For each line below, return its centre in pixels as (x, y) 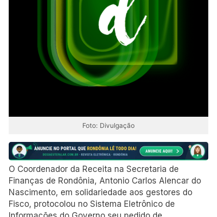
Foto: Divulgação (108, 125)
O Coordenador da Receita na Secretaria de (94, 169)
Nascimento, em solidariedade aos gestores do (101, 192)
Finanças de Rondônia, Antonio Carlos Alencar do (105, 180)
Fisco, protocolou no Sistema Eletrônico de (92, 204)
